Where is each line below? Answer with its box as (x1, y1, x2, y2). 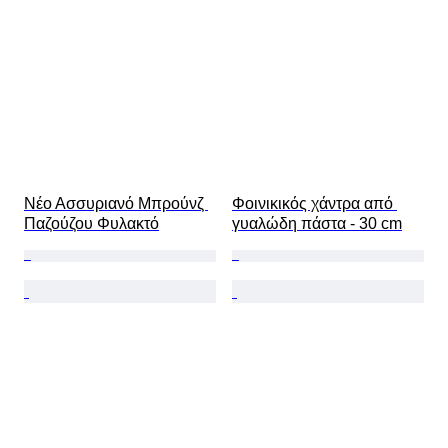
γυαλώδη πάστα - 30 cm (232, 215, 402, 233)
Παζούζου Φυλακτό (24, 215, 159, 233)
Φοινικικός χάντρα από (232, 195, 397, 213)
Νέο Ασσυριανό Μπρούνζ (24, 195, 208, 213)
